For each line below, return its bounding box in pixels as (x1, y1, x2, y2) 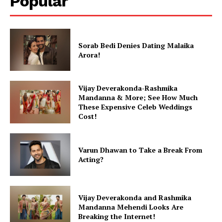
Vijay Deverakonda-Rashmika (78, 83, 178, 93)
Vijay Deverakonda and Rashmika (78, 193, 192, 203)
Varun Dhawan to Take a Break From (78, 145, 203, 155)
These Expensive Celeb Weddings (78, 102, 193, 112)
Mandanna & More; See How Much (78, 93, 198, 103)
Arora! (78, 50, 101, 59)
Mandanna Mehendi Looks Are (78, 202, 184, 212)
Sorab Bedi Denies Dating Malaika (78, 40, 194, 50)
